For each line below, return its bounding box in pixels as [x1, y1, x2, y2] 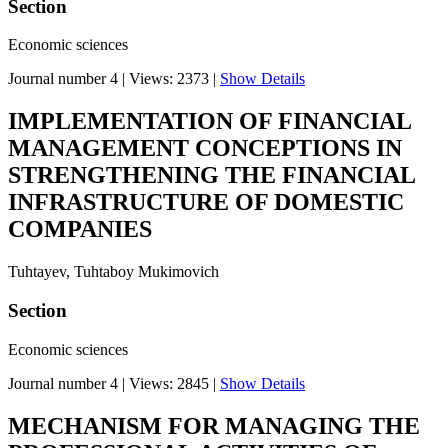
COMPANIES [8, 216, 152, 243]
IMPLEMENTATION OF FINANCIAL [8, 108, 411, 135]
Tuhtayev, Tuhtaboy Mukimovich [8, 263, 219, 281]
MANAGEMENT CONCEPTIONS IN [8, 135, 402, 162]
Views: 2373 [129, 70, 209, 88]
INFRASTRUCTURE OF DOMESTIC [8, 189, 404, 216]
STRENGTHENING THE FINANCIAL [8, 162, 415, 189]
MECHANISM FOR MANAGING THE [8, 412, 420, 439]
